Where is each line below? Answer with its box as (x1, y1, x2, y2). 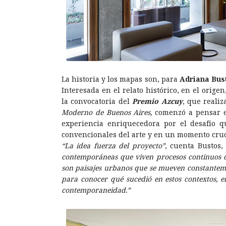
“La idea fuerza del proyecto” (62, 140, 165, 150)
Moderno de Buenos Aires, (62, 107, 152, 117)
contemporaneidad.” (62, 185, 130, 195)
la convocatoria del (62, 96, 133, 106)
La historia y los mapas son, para (62, 74, 180, 84)
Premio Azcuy (132, 96, 183, 106)
